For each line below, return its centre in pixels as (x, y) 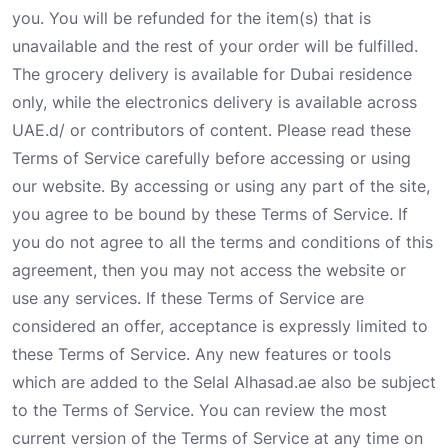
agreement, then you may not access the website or (209, 270)
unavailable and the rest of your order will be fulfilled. (215, 46)
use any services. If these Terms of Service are (188, 298)
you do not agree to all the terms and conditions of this (222, 242)
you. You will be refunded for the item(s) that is (191, 18)
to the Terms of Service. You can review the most (199, 410)
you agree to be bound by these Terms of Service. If (210, 214)
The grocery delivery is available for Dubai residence (212, 74)
